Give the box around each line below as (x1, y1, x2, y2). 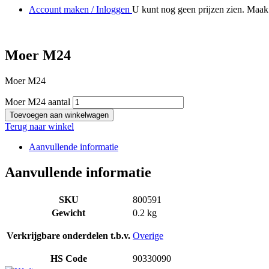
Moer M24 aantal (5, 97, 70, 107)
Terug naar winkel (5, 121, 74, 132)
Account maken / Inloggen (29, 4, 132, 15)
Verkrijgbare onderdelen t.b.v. (7, 231, 130, 241)
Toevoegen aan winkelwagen (10, 110, 109, 120)
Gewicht (52, 208, 85, 219)
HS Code (50, 253, 87, 264)
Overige (133, 231, 163, 241)
